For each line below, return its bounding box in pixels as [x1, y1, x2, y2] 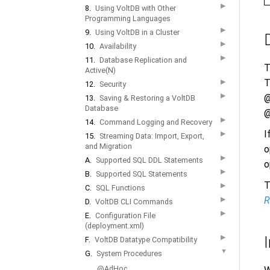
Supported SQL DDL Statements [96, 155, 203, 165]
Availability [99, 42, 136, 51]
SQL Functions [96, 183, 145, 192]
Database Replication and [99, 55, 187, 64]
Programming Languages [85, 14, 171, 23]
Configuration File [95, 211, 155, 220]
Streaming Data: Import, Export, [99, 131, 204, 140]
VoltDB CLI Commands [95, 197, 173, 206]
